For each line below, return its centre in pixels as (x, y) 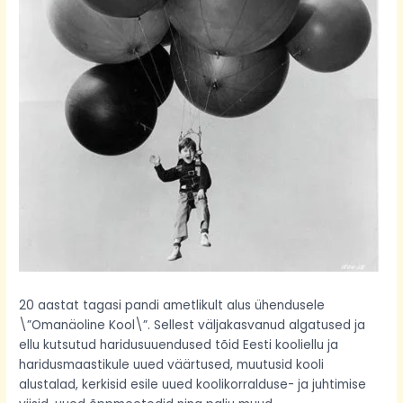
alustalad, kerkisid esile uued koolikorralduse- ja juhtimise (193, 385)
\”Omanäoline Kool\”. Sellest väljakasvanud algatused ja (193, 326)
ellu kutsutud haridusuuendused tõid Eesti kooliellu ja (179, 345)
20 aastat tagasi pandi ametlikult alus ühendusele (172, 306)
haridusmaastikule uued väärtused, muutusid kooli (172, 365)
